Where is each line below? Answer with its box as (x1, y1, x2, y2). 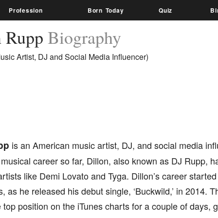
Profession (9, 6, 43, 15)
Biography (47, 25, 121, 49)
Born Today (87, 6, 124, 15)
